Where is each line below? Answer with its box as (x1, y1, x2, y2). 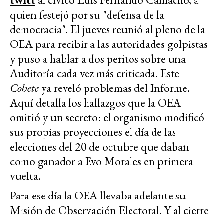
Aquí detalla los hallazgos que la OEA (10, 94, 181, 110)
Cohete (10, 80, 39, 95)
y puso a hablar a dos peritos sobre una (10, 50, 186, 66)
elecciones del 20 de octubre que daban (10, 138, 189, 154)
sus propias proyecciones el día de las (10, 124, 176, 139)
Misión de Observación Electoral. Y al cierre (10, 202, 209, 218)
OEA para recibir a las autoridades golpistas (10, 36, 208, 51)
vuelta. (10, 168, 41, 183)
